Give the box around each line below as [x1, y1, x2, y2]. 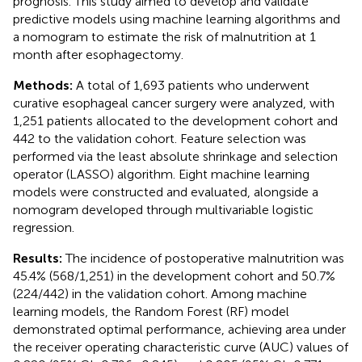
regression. [13, 219, 74, 235]
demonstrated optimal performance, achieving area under [13, 321, 346, 337]
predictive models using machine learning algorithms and [13, 11, 340, 27]
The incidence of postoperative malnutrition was [65, 250, 344, 266]
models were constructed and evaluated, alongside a [13, 183, 318, 200]
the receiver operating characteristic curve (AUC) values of [13, 339, 348, 355]
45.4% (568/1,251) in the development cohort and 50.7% [13, 267, 335, 284]
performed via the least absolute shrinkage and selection [13, 148, 338, 164]
